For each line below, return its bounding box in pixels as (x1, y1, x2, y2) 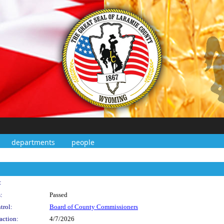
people (71, 137, 94, 147)
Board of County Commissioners (49, 203, 138, 210)
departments (11, 137, 55, 147)
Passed (49, 191, 67, 198)
